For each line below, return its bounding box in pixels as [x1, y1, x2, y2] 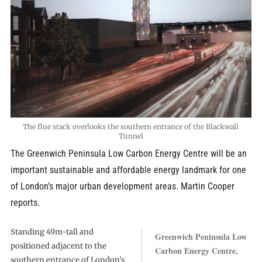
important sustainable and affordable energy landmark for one [10, 164, 246, 176]
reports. [10, 197, 40, 209]
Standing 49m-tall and [10, 227, 94, 237]
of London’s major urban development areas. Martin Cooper [10, 181, 235, 192]
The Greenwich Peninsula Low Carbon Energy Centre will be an [10, 148, 247, 160]
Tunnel [118, 132, 143, 141]
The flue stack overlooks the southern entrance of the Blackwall [23, 122, 239, 132]
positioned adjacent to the [10, 241, 106, 251]
